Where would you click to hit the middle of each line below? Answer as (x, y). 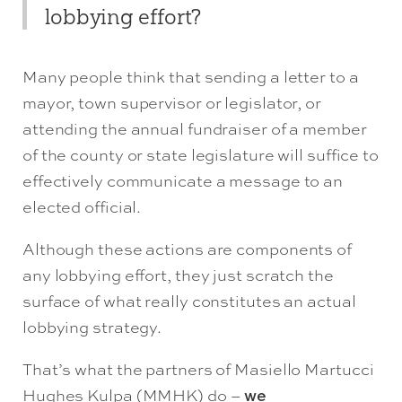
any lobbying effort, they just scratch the (178, 274)
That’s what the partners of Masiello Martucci (198, 368)
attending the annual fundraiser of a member (194, 128)
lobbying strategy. (92, 326)
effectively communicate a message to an (183, 180)
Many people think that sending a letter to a (190, 76)
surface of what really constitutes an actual (189, 300)
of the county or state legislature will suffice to (200, 154)
